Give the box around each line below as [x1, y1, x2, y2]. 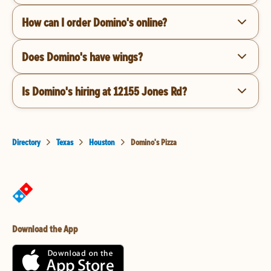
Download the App [12, 223, 78, 235]
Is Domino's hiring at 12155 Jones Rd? [22, 83, 187, 99]
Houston [89, 137, 115, 148]
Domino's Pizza [131, 137, 177, 148]
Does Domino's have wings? [22, 48, 143, 64]
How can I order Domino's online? [22, 14, 167, 30]
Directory [12, 137, 41, 148]
